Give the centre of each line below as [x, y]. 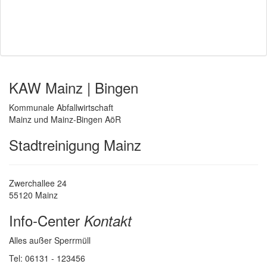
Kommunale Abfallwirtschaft [61, 107]
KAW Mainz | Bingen [74, 87]
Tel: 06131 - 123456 [47, 258]
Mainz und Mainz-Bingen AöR [65, 119]
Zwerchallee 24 [38, 183]
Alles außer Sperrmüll [50, 240]
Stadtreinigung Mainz [75, 145]
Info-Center [46, 220]
